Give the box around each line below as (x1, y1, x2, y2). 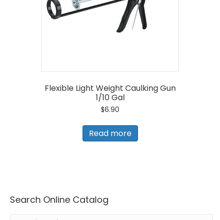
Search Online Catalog (10, 193, 109, 206)
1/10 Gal (95, 91, 125, 103)
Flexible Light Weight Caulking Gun (44, 82, 176, 94)
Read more (88, 127, 132, 139)
